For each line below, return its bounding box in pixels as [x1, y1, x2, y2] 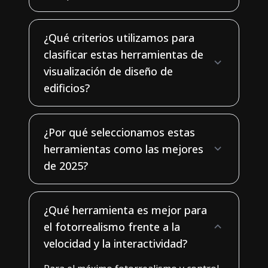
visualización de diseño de [44, 63, 173, 78]
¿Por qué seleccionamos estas [44, 124, 195, 139]
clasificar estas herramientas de [44, 47, 203, 62]
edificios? [44, 80, 90, 95]
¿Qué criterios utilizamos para [44, 30, 194, 45]
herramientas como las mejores [44, 141, 203, 156]
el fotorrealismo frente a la [44, 219, 180, 234]
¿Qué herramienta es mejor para [44, 202, 207, 217]
